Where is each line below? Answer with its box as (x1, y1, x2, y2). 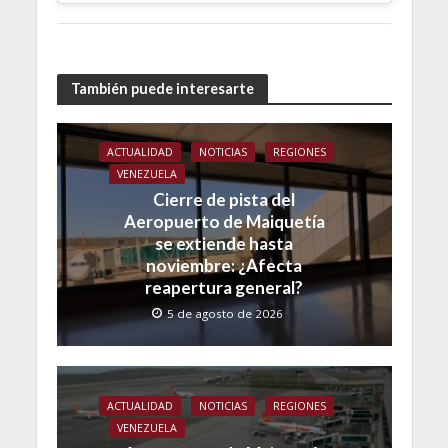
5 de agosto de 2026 (166, 305, 283, 321)
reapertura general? (145, 276, 303, 298)
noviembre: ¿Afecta (146, 254, 302, 276)
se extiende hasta (155, 232, 293, 254)
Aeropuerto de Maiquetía (123, 210, 325, 232)
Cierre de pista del (153, 188, 295, 210)
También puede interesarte (70, 79, 254, 97)
